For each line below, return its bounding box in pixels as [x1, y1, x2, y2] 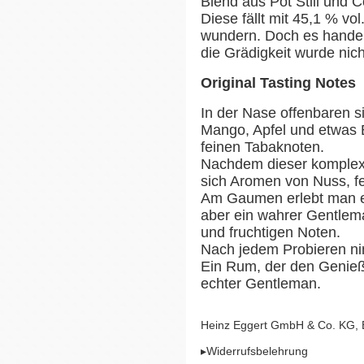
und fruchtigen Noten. [201, 223, 340, 240]
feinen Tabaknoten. [201, 138, 324, 155]
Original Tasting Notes [201, 74, 356, 91]
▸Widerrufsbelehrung [201, 344, 308, 357]
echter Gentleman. [201, 275, 321, 292]
